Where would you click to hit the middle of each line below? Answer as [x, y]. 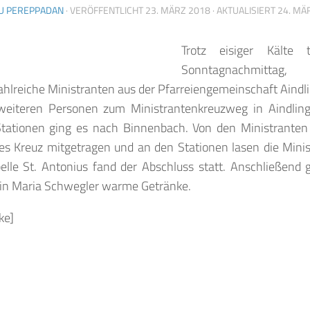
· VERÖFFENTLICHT [106, 10]
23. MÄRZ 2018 [178, 10]
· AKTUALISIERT [244, 10]
